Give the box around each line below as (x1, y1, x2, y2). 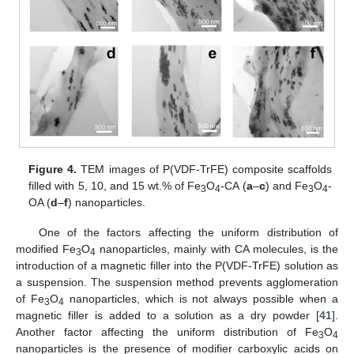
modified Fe (16, 242, 77, 255)
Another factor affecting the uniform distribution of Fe (16, 325, 318, 338)
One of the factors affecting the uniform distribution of (38, 225, 338, 239)
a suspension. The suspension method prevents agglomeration (16, 275, 338, 288)
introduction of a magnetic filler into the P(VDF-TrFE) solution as (16, 258, 338, 272)
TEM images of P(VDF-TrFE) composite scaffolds (77, 162, 332, 175)
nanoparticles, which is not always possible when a (63, 292, 339, 305)
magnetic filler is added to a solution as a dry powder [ (16, 308, 319, 322)
